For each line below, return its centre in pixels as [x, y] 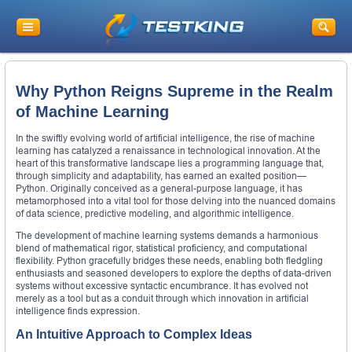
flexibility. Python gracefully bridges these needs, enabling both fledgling [169, 261]
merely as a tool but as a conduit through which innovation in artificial [162, 299]
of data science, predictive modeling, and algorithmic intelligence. [155, 214]
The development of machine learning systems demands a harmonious [167, 236]
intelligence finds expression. [78, 311]
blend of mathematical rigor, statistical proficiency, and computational [161, 248]
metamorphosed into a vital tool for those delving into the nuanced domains [176, 201]
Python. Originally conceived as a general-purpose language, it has [159, 189]
